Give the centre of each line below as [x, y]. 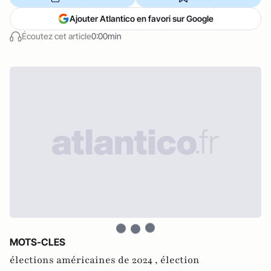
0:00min [106, 36]
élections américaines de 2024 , [85, 260]
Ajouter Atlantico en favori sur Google [142, 18]
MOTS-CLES [38, 242]
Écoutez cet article [57, 36]
